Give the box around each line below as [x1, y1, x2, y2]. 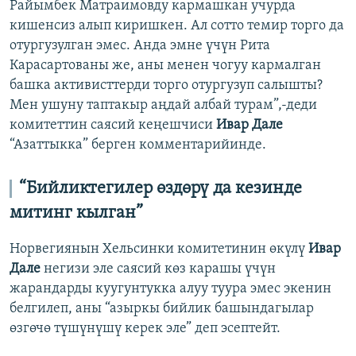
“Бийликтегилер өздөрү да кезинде [19, 179, 302, 198]
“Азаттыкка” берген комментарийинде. [10, 137, 266, 153]
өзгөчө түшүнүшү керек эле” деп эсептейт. [10, 320, 281, 336]
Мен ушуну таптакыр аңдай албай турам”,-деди [10, 97, 317, 113]
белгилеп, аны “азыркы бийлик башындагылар [10, 300, 314, 316]
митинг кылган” [10, 203, 143, 222]
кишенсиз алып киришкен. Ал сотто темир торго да [10, 17, 344, 33]
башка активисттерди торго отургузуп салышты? [10, 77, 323, 93]
